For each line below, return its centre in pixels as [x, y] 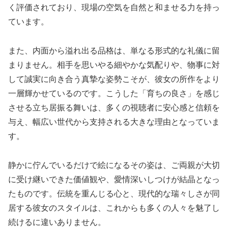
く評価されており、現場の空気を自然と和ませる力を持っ [114, 8]
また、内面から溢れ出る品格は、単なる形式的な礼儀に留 [114, 50]
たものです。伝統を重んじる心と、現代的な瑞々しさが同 [114, 193]
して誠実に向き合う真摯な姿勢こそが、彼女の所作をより [114, 79]
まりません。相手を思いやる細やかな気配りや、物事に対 [114, 65]
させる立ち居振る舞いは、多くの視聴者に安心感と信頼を [114, 107]
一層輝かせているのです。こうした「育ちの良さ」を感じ [114, 93]
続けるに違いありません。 [57, 222]
